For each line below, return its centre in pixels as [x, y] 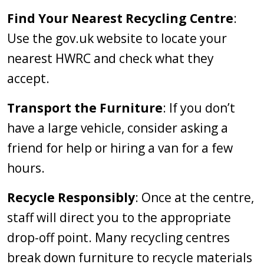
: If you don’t [199, 108]
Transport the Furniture [85, 108]
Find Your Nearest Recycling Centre [120, 18]
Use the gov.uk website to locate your [117, 38]
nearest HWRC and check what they [110, 58]
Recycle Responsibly [71, 197]
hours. [26, 168]
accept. [28, 78]
